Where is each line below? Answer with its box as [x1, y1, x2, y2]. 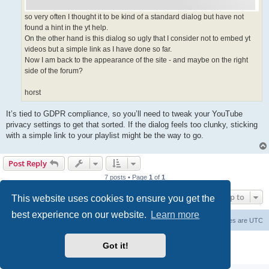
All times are [212, 217, 249, 225]
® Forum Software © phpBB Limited [112, 238, 211, 246]
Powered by [58, 238, 93, 246]
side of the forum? [25, 66, 83, 75]
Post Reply [8, 158, 47, 169]
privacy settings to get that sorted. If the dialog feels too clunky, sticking [6, 120, 258, 130]
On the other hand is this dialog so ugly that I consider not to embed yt [25, 34, 250, 43]
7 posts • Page [104, 174, 149, 181]
